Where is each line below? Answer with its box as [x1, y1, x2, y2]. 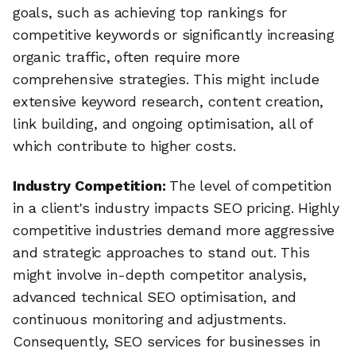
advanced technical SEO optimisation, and [13, 288, 297, 305]
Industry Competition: [13, 176, 170, 194]
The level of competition [169, 176, 332, 194]
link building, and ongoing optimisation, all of [13, 114, 312, 132]
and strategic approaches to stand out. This [13, 243, 310, 261]
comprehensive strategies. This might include [13, 70, 319, 87]
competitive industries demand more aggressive [13, 221, 335, 238]
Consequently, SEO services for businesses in [13, 332, 321, 350]
